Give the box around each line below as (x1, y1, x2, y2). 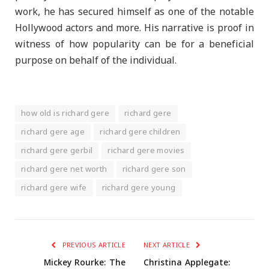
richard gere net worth (21, 160, 107, 178)
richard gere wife (21, 179, 87, 196)
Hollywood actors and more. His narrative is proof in (15, 18, 254, 39)
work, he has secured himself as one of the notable (15, 2, 254, 23)
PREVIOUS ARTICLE (60, 238, 125, 252)
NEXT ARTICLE (144, 238, 192, 252)
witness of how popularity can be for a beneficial (15, 34, 254, 55)
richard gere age (21, 123, 85, 141)
